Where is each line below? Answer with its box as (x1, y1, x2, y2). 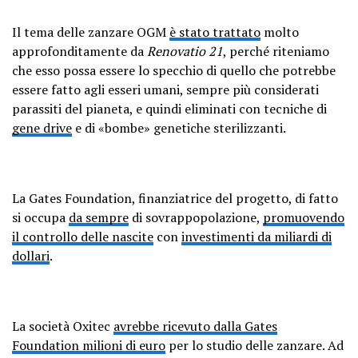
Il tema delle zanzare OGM (12, 22, 169, 41)
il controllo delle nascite (12, 227, 153, 245)
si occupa (12, 208, 69, 226)
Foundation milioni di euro (12, 336, 165, 354)
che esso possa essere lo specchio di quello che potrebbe (12, 61, 336, 79)
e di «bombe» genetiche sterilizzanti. (72, 118, 286, 137)
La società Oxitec (12, 316, 113, 335)
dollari (12, 246, 50, 265)
